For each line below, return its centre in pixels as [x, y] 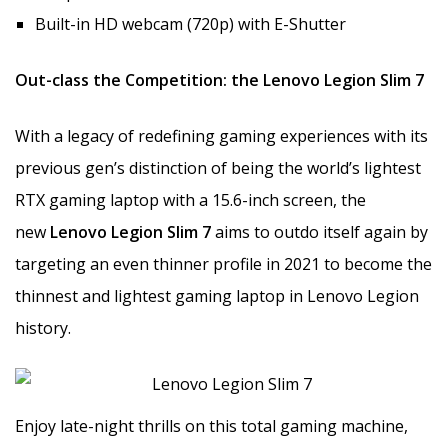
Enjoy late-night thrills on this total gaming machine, [211, 425]
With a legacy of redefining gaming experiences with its [221, 135]
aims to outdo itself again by [321, 231]
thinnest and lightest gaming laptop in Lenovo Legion [217, 295]
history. [43, 327]
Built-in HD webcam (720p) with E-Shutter [190, 23]
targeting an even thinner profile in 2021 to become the [223, 263]
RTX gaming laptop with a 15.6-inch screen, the [190, 199]
